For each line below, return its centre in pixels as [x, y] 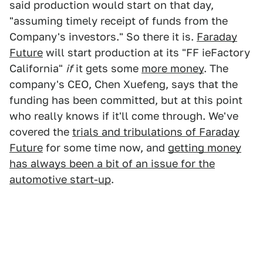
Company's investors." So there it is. [103, 36]
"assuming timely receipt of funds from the [119, 21]
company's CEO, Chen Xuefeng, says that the [124, 84]
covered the [41, 131]
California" [38, 68]
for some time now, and [105, 147]
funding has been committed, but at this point [126, 100]
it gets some [107, 68]
